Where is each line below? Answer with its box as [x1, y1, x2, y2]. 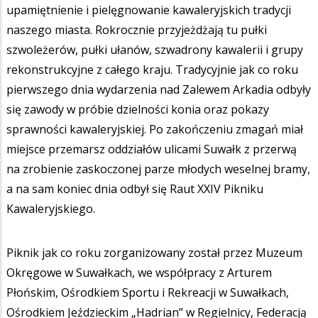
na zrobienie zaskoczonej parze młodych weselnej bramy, [6, 160, 310, 177]
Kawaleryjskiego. [6, 200, 95, 216]
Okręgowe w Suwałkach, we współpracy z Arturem [6, 264, 272, 280]
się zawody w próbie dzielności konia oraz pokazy [6, 101, 269, 117]
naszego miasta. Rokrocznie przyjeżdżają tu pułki [6, 21, 267, 38]
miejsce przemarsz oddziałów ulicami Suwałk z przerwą [6, 141, 297, 157]
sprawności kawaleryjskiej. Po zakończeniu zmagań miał [6, 121, 303, 137]
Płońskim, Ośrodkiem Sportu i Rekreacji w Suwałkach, [6, 284, 289, 300]
